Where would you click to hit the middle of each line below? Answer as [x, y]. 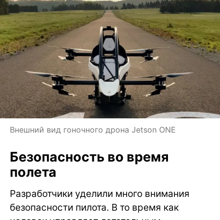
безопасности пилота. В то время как [94, 208]
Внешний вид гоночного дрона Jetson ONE [93, 130]
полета [33, 172]
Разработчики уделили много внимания [100, 194]
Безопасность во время [89, 157]
